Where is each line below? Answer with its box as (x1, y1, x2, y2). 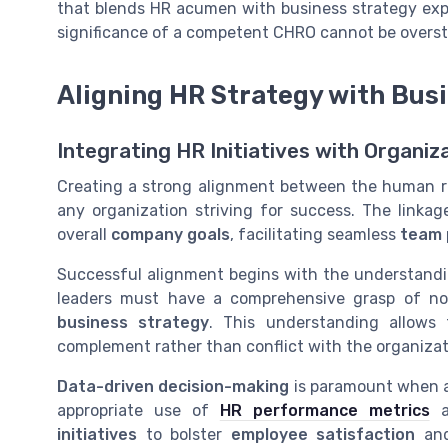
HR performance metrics (219, 401, 430, 421)
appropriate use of (57, 401, 220, 421)
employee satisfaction (230, 425, 416, 445)
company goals (111, 225, 230, 245)
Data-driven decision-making (57, 377, 290, 397)
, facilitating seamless (230, 225, 400, 245)
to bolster (137, 425, 231, 445)
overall (57, 225, 111, 245)
